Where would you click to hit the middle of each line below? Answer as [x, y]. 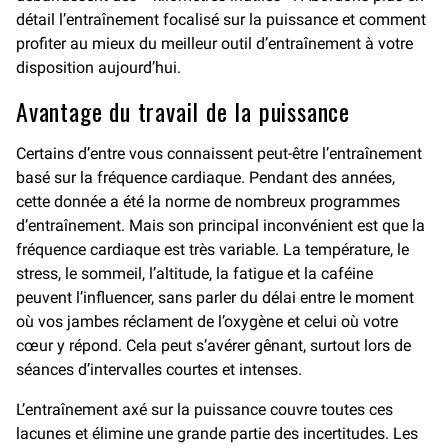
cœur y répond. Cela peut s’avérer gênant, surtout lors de [213, 346]
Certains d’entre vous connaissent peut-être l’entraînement [219, 154]
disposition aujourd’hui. [98, 68]
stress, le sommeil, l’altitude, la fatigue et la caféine [194, 274]
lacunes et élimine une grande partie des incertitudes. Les [217, 434]
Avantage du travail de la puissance [183, 111]
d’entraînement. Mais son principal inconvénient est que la [220, 226]
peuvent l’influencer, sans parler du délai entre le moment [215, 298]
